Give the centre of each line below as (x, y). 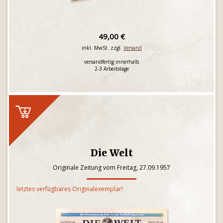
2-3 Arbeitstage (111, 69)
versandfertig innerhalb (111, 62)
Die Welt (111, 153)
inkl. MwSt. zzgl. (102, 48)
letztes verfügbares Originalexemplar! (70, 189)
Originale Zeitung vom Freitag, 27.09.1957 (111, 167)
